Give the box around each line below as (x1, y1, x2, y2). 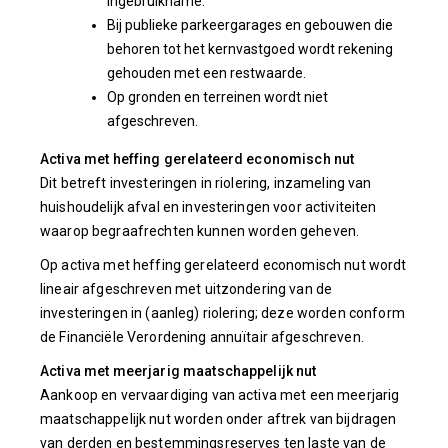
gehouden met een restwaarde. (106, 65, 306, 81)
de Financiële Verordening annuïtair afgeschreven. (40, 329, 364, 345)
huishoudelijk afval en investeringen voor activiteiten (40, 199, 377, 215)
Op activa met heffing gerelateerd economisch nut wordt (40, 257, 407, 273)
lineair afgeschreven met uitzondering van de (40, 281, 333, 297)
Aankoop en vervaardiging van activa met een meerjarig (40, 387, 400, 403)
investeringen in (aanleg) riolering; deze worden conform (40, 305, 405, 321)
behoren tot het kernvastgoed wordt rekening (106, 41, 393, 57)
